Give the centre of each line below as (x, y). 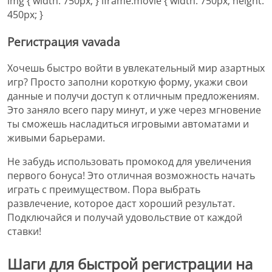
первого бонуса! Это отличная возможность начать (131, 175)
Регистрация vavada (64, 41)
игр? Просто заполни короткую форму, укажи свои (127, 82)
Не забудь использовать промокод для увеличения (129, 161)
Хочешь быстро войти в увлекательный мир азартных (136, 68)
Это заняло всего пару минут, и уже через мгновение (134, 110)
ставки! (24, 231)
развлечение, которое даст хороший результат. (121, 203)
